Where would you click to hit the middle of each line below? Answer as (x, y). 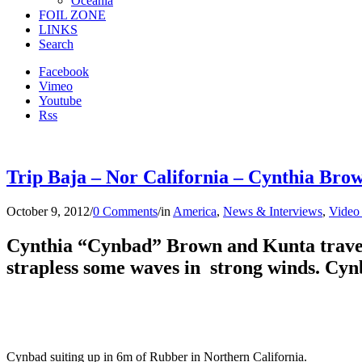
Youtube (60, 101)
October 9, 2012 (48, 211)
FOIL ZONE (72, 15)
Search (56, 44)
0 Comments (125, 211)
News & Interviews (273, 211)
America (195, 211)
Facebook (64, 72)
